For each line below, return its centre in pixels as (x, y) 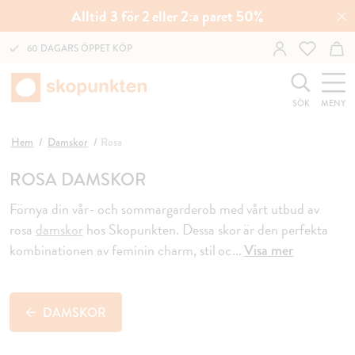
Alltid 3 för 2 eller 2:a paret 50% (168, 16)
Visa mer (269, 250)
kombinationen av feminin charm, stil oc (121, 250)
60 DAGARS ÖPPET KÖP (80, 48)
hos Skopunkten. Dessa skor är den (181, 229)
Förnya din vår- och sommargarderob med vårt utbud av (165, 209)
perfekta (305, 229)
